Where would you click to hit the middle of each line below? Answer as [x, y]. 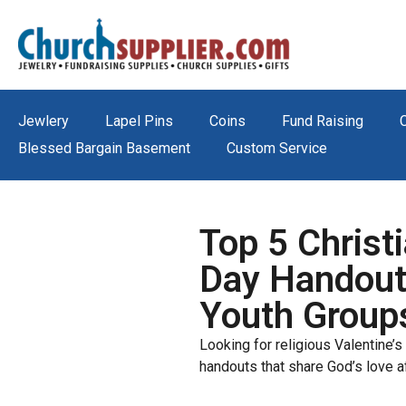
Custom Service [277, 148]
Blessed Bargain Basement [104, 148]
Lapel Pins [139, 121]
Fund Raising [323, 121]
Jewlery [43, 121]
